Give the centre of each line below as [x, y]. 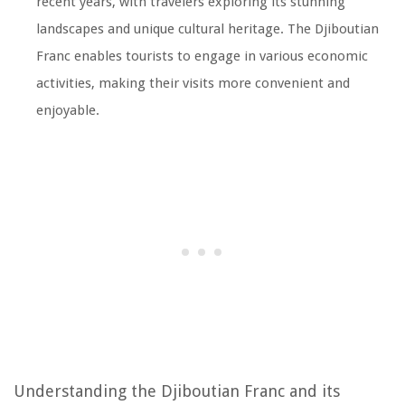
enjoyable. [68, 111]
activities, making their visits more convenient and [193, 84]
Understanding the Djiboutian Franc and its [177, 391]
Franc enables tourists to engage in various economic [202, 57]
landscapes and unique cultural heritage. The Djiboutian [207, 29]
